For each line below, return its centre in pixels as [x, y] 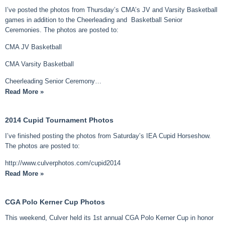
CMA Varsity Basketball [39, 64]
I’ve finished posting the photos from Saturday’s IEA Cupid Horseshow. [108, 136]
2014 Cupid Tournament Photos [59, 120]
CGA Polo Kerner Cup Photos [55, 202]
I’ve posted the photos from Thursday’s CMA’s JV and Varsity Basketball [111, 10]
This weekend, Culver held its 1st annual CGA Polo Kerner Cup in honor [109, 218]
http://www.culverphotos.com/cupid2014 [63, 163]
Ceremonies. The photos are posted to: [62, 30]
